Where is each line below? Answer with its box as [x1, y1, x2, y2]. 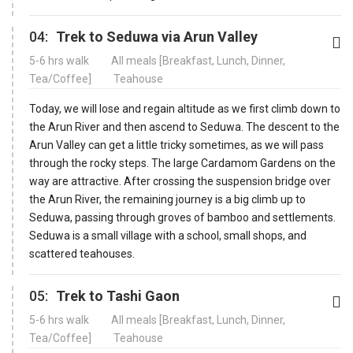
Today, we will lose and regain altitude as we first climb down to [29, 102, 340, 115]
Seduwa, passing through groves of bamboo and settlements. [29, 210, 336, 224]
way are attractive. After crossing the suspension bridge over [29, 174, 331, 188]
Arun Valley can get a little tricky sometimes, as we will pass [29, 138, 324, 151]
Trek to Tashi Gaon [56, 287, 180, 304]
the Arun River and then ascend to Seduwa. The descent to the [29, 120, 340, 133]
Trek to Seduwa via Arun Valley [56, 28, 258, 45]
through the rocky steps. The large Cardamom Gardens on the [29, 156, 336, 169]
